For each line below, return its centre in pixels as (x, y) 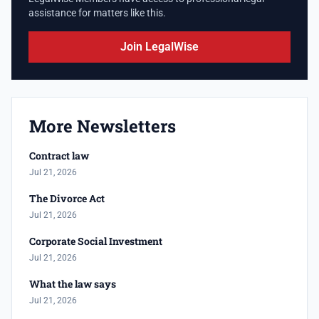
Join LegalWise (159, 47)
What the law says (73, 284)
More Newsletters (103, 126)
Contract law (59, 156)
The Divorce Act (67, 199)
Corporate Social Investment (96, 241)
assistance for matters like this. (97, 13)
